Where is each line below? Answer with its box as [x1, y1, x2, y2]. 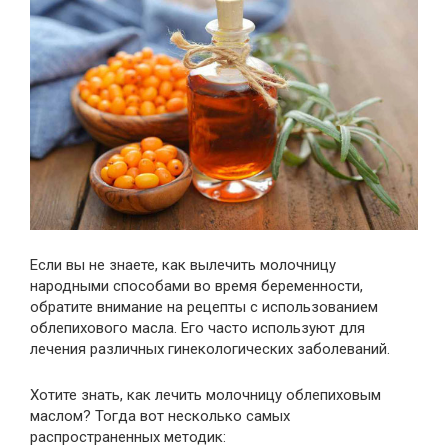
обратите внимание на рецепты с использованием [30, 298, 378, 317]
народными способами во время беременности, [30, 277, 363, 296]
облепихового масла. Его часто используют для [30, 319, 365, 338]
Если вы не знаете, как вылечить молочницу [30, 256, 336, 275]
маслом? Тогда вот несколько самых [30, 407, 290, 426]
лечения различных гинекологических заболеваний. [30, 340, 390, 359]
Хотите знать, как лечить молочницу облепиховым [30, 386, 381, 405]
